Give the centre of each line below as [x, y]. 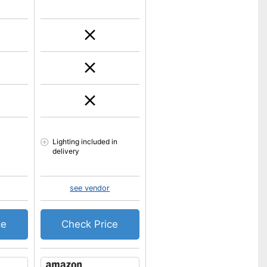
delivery [66, 151]
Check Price [90, 224]
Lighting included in [85, 142]
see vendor [90, 188]
